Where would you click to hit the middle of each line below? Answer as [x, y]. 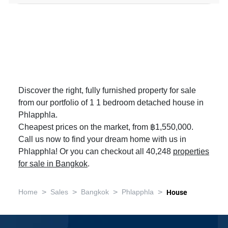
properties [191, 152]
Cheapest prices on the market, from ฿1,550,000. [106, 127]
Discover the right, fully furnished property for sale [107, 91]
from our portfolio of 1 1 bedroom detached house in [111, 103]
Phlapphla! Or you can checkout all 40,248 [96, 152]
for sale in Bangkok [53, 164]
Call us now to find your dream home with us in [102, 139]
